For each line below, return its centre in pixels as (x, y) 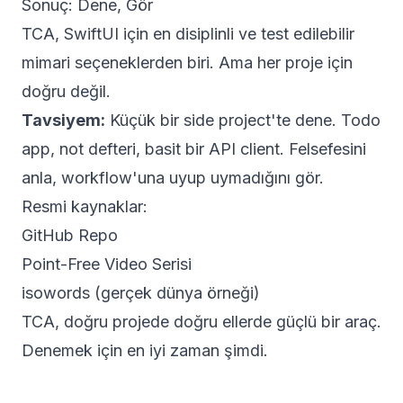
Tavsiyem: (63, 120)
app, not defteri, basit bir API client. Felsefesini (194, 149)
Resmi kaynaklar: (85, 206)
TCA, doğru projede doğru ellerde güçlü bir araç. (201, 322)
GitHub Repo (70, 235)
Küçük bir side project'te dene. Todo (243, 120)
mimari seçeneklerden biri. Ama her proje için (187, 63)
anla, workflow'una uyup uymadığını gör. (173, 178)
